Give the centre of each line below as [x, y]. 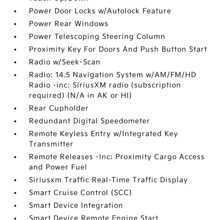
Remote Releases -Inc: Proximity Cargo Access [117, 157]
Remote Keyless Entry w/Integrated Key [104, 134]
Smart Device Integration [76, 206]
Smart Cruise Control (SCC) [81, 193]
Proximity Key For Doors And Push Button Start [118, 50]
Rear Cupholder [59, 109]
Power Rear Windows [69, 24]
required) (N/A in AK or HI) [81, 96]
